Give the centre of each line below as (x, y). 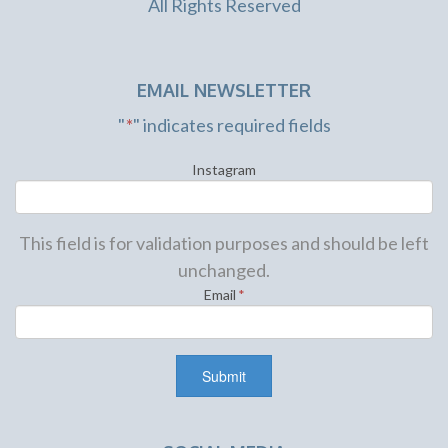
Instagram (224, 169)
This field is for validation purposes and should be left (224, 242)
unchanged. (224, 269)
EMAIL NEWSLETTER (224, 89)
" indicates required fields (231, 124)
